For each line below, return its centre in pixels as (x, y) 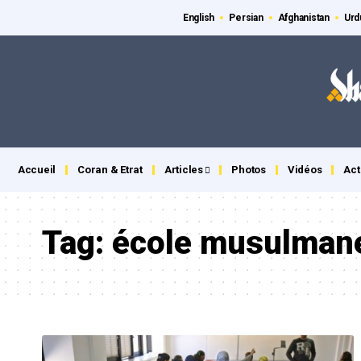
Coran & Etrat (110, 170)
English (199, 18)
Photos (249, 170)
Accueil (37, 170)
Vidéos (305, 170)
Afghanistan (303, 18)
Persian (246, 18)
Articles (183, 170)
